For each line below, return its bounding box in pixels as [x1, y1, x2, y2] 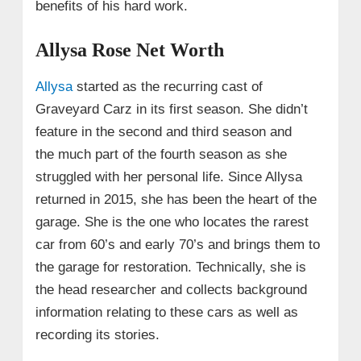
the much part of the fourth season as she [35, 147, 287, 163]
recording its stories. [35, 327, 160, 343]
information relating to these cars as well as [35, 305, 298, 321]
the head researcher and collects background [35, 282, 307, 298]
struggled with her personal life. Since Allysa [35, 169, 302, 185]
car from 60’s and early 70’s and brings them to [35, 237, 320, 253]
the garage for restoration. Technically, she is [35, 259, 306, 276]
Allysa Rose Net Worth [35, 39, 224, 61]
